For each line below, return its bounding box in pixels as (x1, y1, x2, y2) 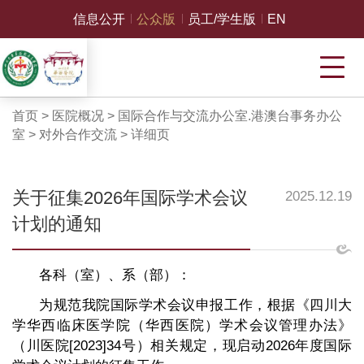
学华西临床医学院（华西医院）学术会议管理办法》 (11, 317, 353, 333)
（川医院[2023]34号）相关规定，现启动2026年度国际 (11, 337, 353, 353)
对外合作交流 (38, 128, 117, 142)
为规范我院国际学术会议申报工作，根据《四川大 (39, 297, 353, 313)
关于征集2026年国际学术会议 (11, 188, 248, 208)
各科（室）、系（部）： (39, 266, 192, 283)
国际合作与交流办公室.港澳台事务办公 (117, 109, 342, 123)
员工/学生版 (187, 11, 256, 26)
